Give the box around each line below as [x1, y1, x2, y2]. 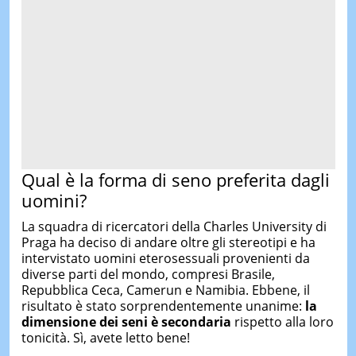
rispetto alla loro [230, 313, 334, 331]
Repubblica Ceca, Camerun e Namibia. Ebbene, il [21, 281, 310, 299]
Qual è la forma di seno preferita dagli [21, 167, 330, 192]
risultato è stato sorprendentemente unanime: [21, 297, 305, 315]
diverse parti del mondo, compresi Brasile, [21, 265, 275, 283]
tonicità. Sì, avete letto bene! [21, 329, 190, 346]
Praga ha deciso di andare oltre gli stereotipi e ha [21, 234, 315, 251]
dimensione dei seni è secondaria [21, 313, 231, 331]
